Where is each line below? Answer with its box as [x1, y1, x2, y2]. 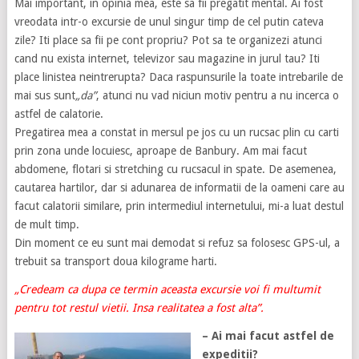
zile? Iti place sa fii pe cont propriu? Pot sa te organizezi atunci [14, 34, 322, 47]
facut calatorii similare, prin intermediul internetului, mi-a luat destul [14, 200, 344, 213]
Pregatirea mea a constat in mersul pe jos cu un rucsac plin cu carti [14, 126, 339, 139]
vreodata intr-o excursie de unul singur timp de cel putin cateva [14, 15, 324, 29]
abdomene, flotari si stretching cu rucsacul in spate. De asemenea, [14, 163, 337, 176]
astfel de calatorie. [14, 107, 103, 121]
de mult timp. [14, 218, 79, 232]
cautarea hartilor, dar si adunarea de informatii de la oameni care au [14, 181, 345, 195]
